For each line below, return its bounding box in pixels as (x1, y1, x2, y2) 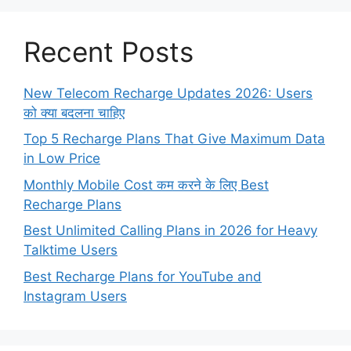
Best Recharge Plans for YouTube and (24, 268, 262, 284)
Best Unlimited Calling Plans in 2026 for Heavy (24, 223, 317, 239)
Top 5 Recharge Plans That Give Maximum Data (24, 131, 325, 147)
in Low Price (24, 150, 100, 167)
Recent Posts (24, 34, 194, 68)
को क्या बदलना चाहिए (24, 104, 125, 121)
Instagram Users (24, 288, 127, 304)
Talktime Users (24, 242, 118, 259)
